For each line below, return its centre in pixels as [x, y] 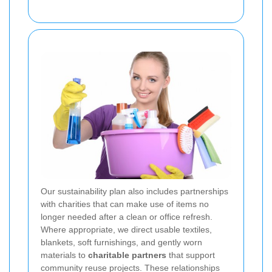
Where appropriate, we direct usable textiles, [126, 229]
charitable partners [127, 255]
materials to [64, 255]
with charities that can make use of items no [125, 204]
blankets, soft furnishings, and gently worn [121, 242]
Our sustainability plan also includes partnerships [134, 191]
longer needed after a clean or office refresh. [127, 216]
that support [191, 255]
